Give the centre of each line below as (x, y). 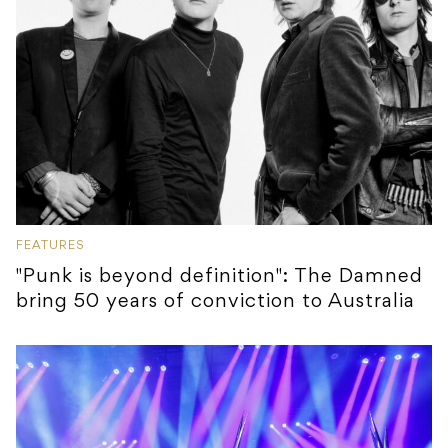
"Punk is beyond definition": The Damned (219, 276)
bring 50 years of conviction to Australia (215, 301)
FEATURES (50, 245)
